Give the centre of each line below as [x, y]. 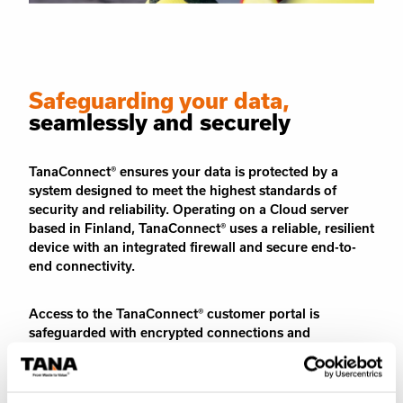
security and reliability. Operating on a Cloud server [189, 210]
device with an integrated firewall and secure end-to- [193, 247]
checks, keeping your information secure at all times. [193, 390]
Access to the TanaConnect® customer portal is [174, 314]
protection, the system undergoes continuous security [197, 371]
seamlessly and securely [160, 122]
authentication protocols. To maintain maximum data [193, 352]
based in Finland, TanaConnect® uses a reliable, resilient [201, 228]
